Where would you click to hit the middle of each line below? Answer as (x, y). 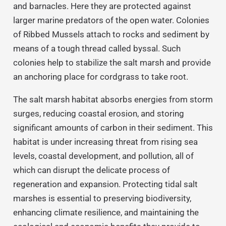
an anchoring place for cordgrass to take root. (100, 76)
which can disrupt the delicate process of (91, 170)
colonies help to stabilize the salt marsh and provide (112, 62)
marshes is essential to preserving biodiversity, (102, 198)
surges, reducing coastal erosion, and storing (98, 113)
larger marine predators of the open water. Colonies (111, 20)
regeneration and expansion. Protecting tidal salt (105, 184)
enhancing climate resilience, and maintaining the (106, 212)
